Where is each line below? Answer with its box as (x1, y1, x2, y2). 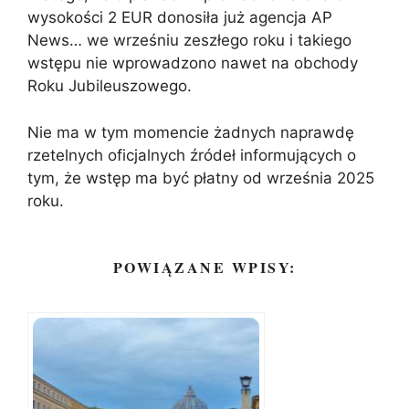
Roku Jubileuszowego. (27, 77, 192, 96)
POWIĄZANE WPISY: (112, 256, 297, 278)
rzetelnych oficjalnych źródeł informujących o (27, 145, 356, 164)
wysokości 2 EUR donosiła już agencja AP (27, 8, 332, 27)
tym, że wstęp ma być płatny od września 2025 (27, 168, 374, 187)
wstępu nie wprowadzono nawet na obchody (27, 54, 358, 73)
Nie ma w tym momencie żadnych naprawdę (27, 122, 354, 142)
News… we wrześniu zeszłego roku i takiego (27, 31, 351, 50)
